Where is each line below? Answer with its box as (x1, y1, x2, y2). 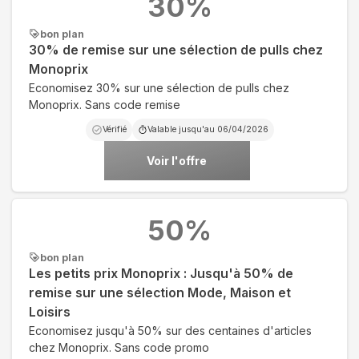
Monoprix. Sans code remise (29, 97, 180, 111)
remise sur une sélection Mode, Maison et (29, 284, 291, 301)
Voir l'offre (147, 153, 207, 167)
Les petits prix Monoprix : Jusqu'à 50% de (29, 265, 293, 281)
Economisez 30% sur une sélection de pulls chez (29, 80, 289, 95)
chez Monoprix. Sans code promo (29, 340, 209, 354)
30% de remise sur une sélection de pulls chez (29, 42, 323, 58)
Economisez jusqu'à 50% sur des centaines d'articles (29, 323, 312, 337)
